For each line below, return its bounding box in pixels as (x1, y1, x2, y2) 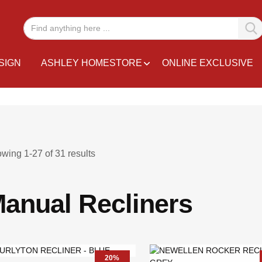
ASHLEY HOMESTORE (41, 58, 142, 68)
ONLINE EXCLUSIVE (162, 58, 253, 68)
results (65, 149, 95, 159)
